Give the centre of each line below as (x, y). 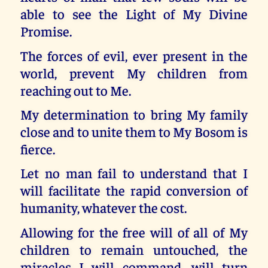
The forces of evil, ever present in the (134, 55)
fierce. (38, 148)
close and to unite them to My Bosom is (134, 131)
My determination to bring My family (134, 114)
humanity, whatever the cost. (104, 208)
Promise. (46, 31)
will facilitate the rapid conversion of (134, 190)
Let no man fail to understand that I (134, 173)
